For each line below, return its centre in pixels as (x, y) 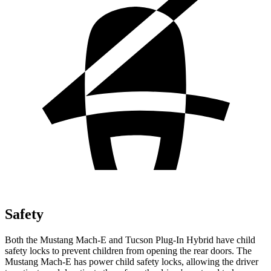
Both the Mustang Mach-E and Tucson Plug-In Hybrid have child (130, 240)
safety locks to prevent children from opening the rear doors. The (128, 250)
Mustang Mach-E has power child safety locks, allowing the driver (132, 261)
